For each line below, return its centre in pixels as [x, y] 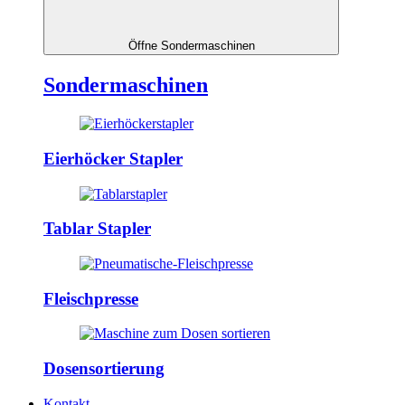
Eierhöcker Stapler [113, 158]
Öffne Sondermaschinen [191, 46]
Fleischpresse [91, 298]
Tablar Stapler [97, 229]
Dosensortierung [104, 369]
